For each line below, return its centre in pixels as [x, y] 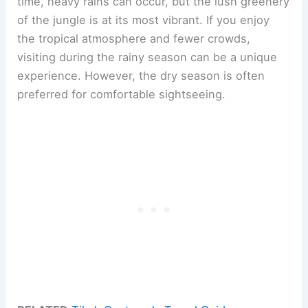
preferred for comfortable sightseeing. [122, 95]
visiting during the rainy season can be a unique [147, 57]
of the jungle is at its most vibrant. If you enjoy [144, 20]
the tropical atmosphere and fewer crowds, [134, 39]
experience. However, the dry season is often [141, 76]
